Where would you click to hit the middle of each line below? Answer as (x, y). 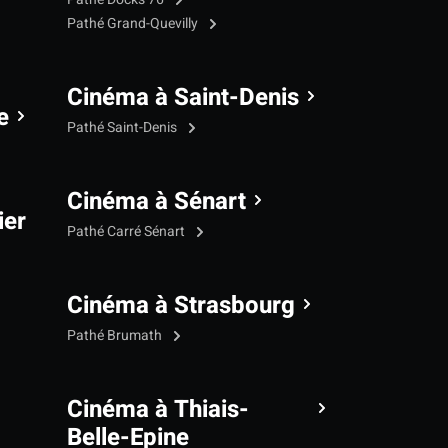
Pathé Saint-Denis (123, 127)
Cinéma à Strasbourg (181, 305)
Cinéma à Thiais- (158, 409)
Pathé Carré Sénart (127, 231)
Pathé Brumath (116, 335)
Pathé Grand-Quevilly (134, 23)
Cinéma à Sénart (156, 201)
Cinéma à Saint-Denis (183, 97)
